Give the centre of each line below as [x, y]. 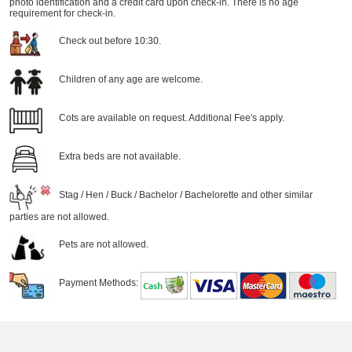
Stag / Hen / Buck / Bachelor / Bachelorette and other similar [184, 194]
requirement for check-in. [62, 13]
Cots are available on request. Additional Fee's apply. [170, 117]
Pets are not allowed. [102, 244]
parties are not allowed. [59, 217]
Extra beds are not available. [118, 156]
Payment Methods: [98, 282]
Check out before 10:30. [108, 40]
